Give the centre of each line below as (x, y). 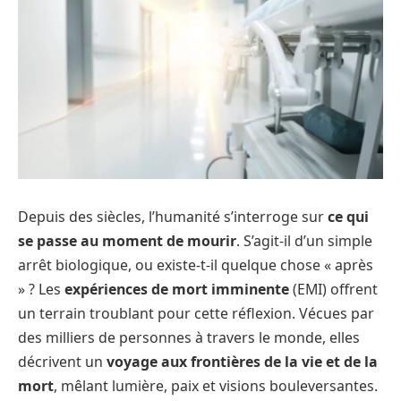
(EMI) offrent (333, 290)
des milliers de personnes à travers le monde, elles (189, 338)
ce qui (348, 217)
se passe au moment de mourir (127, 241)
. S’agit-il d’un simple (304, 241)
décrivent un (62, 362)
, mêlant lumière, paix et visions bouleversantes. (216, 386)
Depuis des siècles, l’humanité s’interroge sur (173, 217)
